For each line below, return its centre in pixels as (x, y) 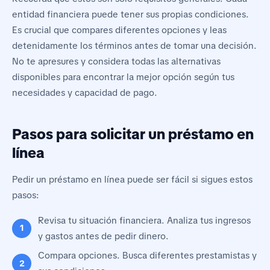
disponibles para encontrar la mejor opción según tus (123, 77)
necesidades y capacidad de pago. (85, 93)
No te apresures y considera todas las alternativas (116, 61)
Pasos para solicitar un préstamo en (133, 134)
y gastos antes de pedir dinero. (104, 236)
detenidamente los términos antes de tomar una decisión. (134, 46)
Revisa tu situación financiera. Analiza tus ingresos (145, 220)
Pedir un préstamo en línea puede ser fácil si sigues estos (132, 179)
